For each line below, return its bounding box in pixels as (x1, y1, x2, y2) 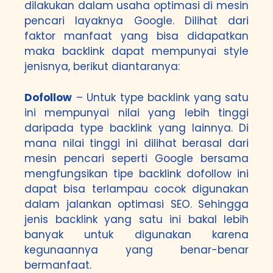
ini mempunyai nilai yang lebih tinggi (24, 105, 249, 120)
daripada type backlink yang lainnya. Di (24, 120, 249, 135)
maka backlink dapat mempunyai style (24, 44, 249, 58)
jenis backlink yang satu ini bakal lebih (24, 211, 249, 227)
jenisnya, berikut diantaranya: (24, 59, 180, 74)
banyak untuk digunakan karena (24, 227, 249, 242)
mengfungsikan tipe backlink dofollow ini (24, 166, 249, 181)
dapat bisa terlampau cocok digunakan (24, 181, 249, 196)
